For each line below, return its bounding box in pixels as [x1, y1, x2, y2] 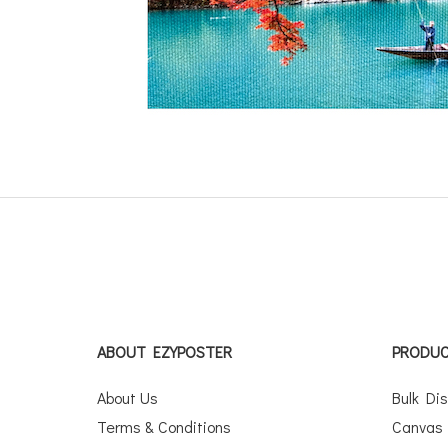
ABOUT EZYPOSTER [97, 341, 233, 363]
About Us [97, 387, 159, 409]
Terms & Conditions [97, 416, 232, 438]
